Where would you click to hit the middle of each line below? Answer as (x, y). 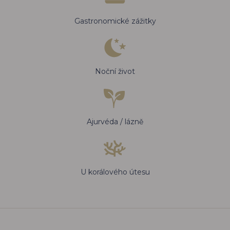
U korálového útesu (115, 172)
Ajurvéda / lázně (115, 122)
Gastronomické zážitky (115, 21)
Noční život (115, 72)
